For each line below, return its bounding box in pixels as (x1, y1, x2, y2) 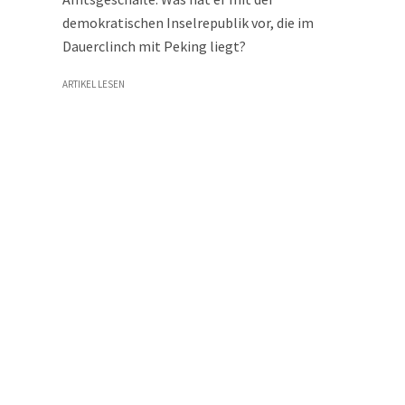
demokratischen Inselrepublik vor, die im (62, 14, 314, 32)
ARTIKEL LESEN (62, 78, 125, 90)
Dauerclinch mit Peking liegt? (62, 37, 246, 55)
